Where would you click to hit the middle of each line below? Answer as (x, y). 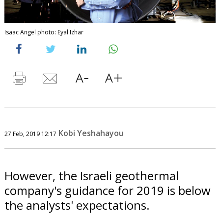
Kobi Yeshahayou (91, 133)
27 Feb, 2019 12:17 (30, 134)
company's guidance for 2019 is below (107, 190)
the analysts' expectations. (77, 205)
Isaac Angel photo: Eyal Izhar (44, 32)
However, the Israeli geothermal (91, 175)
